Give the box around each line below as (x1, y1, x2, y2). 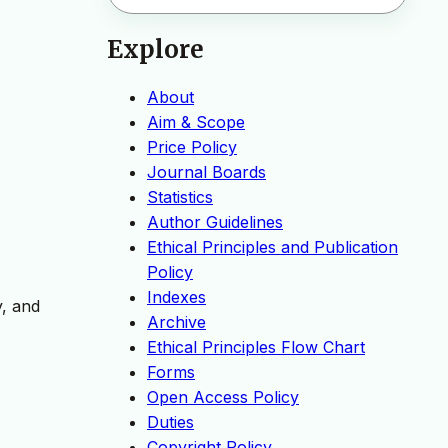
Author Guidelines (147, 212, 283, 233)
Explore (107, 34, 204, 66)
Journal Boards (147, 162, 266, 183)
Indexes (147, 287, 206, 308)
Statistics (147, 187, 213, 208)
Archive (147, 312, 206, 333)
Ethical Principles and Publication (147, 237, 398, 258)
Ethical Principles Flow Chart (147, 337, 365, 358)
